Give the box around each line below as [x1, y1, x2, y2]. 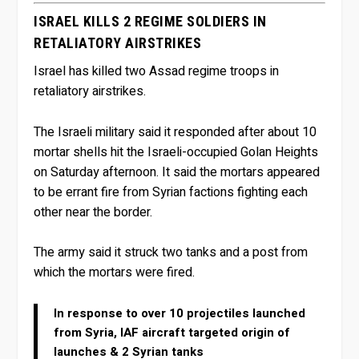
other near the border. [34, 202, 153, 222]
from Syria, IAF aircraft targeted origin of [54, 324, 291, 342]
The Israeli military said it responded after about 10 [34, 122, 317, 142]
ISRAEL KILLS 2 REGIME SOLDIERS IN [34, 13, 267, 30]
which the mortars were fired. [34, 263, 196, 283]
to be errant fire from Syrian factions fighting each [34, 182, 309, 202]
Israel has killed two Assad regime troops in [34, 62, 280, 82]
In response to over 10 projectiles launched [54, 305, 306, 323]
